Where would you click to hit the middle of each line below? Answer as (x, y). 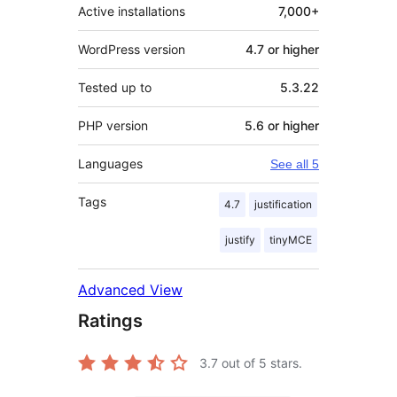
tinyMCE (291, 240)
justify (240, 240)
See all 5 (295, 164)
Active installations (132, 12)
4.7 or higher (282, 50)
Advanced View (130, 290)
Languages (110, 164)
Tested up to (115, 88)
